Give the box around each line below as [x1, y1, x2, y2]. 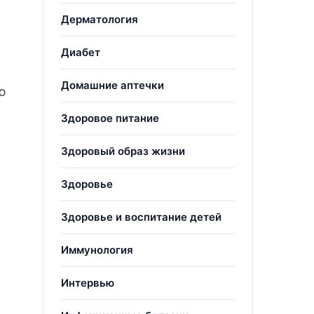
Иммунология [61, 243, 133, 257]
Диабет [61, 46, 100, 59]
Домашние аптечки [61, 78, 164, 92]
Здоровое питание [61, 111, 159, 125]
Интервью [61, 276, 114, 289]
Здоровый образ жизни [61, 144, 185, 158]
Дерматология [61, 13, 138, 26]
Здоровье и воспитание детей [61, 210, 221, 224]
